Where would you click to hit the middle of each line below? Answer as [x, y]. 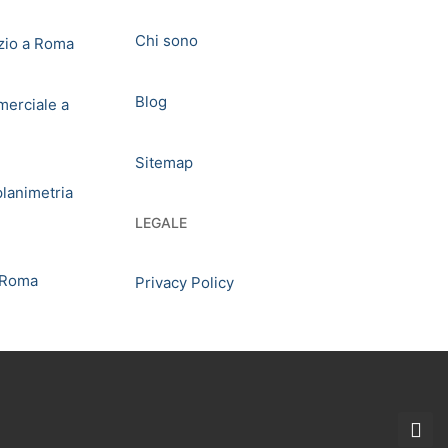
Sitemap [163, 162]
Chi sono [166, 40]
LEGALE [160, 222]
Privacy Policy [184, 282]
